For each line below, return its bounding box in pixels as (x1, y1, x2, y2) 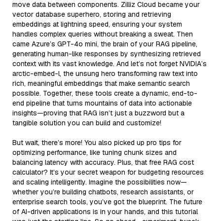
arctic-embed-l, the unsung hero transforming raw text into (12, 69, 198, 78)
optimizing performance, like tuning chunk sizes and (12, 147, 177, 157)
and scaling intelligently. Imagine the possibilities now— (12, 177, 187, 186)
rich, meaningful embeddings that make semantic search (12, 78, 190, 88)
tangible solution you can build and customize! (12, 118, 161, 127)
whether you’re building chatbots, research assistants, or (12, 187, 194, 196)
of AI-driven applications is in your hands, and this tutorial (12, 207, 198, 216)
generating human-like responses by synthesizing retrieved (12, 49, 201, 58)
